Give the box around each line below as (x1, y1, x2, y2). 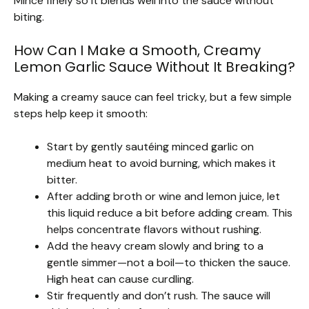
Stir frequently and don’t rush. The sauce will (47, 288, 270, 303)
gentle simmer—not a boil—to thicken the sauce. (47, 255, 290, 270)
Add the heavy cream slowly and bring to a (47, 238, 263, 253)
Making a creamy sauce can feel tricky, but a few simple (14, 89, 292, 104)
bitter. (47, 172, 77, 187)
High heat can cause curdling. (47, 271, 194, 286)
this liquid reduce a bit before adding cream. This (47, 205, 292, 220)
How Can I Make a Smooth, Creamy (14, 40, 261, 60)
